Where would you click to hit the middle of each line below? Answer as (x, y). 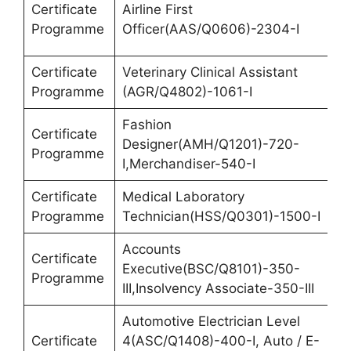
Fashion (147, 124)
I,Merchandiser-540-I (188, 163)
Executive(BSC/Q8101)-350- (211, 268)
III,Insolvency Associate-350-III (218, 288)
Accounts (151, 249)
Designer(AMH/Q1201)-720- (210, 144)
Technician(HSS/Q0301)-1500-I (221, 216)
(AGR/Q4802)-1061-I (187, 91)
